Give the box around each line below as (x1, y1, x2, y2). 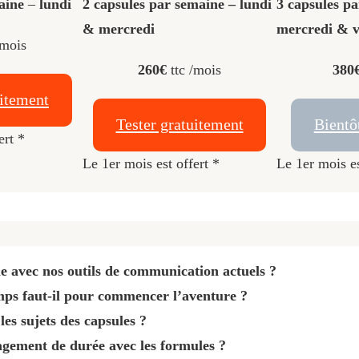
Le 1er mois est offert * (82, 155, 220, 171)
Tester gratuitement (115, 115, 244, 134)
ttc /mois (171, 61, 221, 78)
